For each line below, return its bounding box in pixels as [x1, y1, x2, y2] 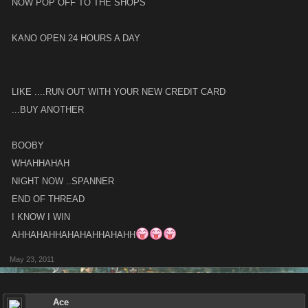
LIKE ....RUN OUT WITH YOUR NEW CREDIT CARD [12, 87, 225, 97]
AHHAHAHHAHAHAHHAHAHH [12, 230, 135, 240]
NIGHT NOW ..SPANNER [12, 176, 114, 186]
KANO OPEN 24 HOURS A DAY [12, 33, 140, 43]
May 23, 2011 [10, 255, 54, 263]
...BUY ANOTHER [12, 104, 84, 115]
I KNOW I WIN [12, 212, 70, 222]
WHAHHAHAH [12, 158, 69, 168]
